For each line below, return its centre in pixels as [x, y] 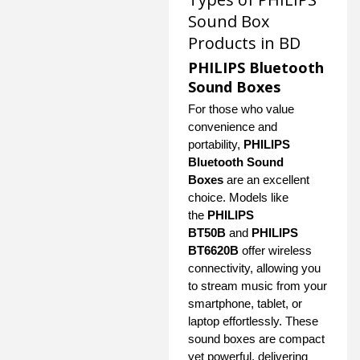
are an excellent [266, 180]
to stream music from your [258, 286]
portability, [216, 145]
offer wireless [275, 251]
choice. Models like [238, 198]
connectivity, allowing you [254, 268]
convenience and [233, 127]
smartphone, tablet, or [245, 304]
